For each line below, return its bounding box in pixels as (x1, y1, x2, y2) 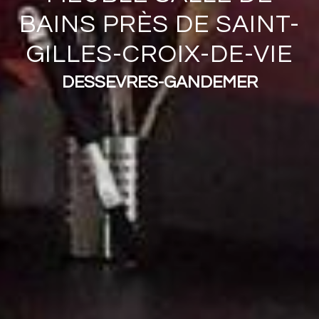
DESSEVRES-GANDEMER (61, 73, 258, 92)
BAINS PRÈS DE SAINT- (19, 11, 300, 38)
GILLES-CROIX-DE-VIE (26, 41, 293, 68)
